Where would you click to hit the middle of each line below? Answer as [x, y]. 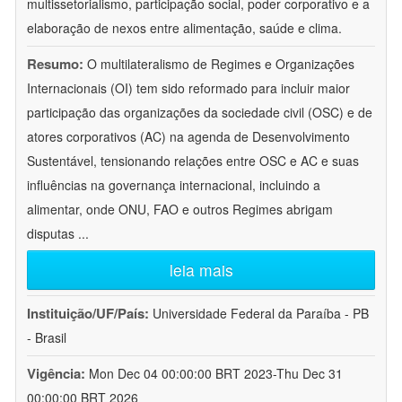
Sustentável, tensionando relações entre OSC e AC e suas [193, 161]
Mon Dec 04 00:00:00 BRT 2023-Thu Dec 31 [216, 374]
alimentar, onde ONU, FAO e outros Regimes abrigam [180, 210]
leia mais [201, 270]
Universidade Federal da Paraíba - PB [261, 314]
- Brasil [47, 338]
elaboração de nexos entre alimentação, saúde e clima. [184, 28]
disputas [52, 234]
